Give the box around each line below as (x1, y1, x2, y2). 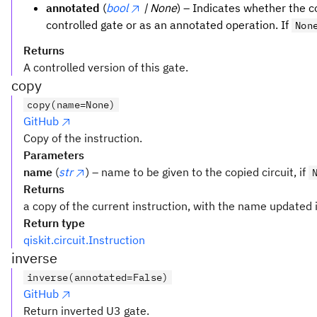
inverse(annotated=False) (27, 270, 168, 284)
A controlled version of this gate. (23, 59, 188, 74)
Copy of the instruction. (23, 130, 142, 145)
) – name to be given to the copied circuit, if (86, 164, 309, 179)
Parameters (23, 147, 84, 162)
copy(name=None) (27, 98, 115, 111)
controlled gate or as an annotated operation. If (46, 17, 292, 32)
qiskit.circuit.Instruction (23, 232, 145, 247)
